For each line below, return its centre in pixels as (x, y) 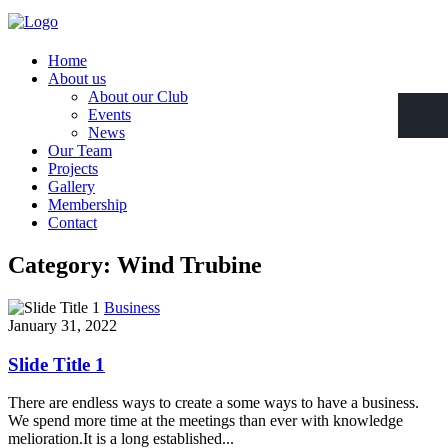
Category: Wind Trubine (135, 264)
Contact (72, 222)
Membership (87, 204)
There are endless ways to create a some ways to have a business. (213, 403)
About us (77, 78)
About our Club (138, 96)
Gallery (71, 186)
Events (109, 114)
